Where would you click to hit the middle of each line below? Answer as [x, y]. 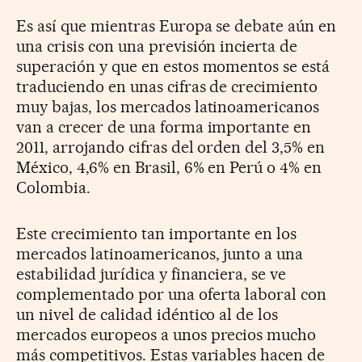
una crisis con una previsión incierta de [157, 46]
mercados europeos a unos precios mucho [166, 334]
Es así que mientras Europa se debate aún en [177, 25]
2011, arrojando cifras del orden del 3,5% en [171, 147]
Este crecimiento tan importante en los [157, 233]
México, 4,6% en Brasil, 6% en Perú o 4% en [169, 167]
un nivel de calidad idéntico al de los [147, 314]
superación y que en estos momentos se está [173, 66]
